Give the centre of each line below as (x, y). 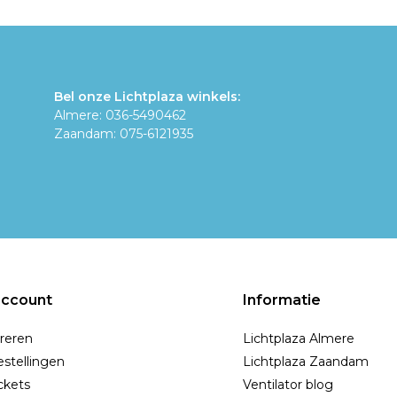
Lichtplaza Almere (299, 339)
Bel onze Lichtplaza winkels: (147, 97)
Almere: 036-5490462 (120, 115)
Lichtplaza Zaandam (306, 362)
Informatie (282, 300)
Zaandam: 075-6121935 (123, 134)
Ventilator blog (288, 385)
